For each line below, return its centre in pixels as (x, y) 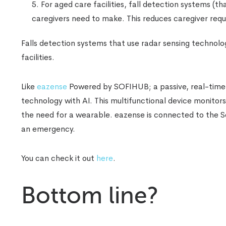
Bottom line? (90, 195)
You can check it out (59, 158)
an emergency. (48, 129)
